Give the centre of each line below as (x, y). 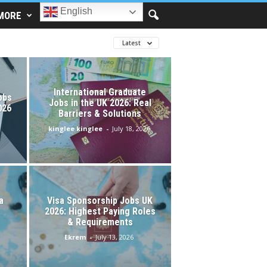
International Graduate (100, 92)
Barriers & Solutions (100, 113)
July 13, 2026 (114, 237)
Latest (132, 43)
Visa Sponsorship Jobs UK (100, 200)
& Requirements (100, 222)
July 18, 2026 (131, 128)
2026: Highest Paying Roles (100, 211)
